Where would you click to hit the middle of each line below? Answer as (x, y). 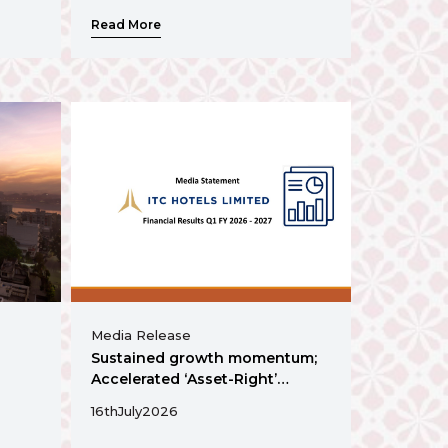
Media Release (141, 335)
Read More (126, 24)
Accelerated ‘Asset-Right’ (184, 379)
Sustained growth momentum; (204, 358)
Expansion (130, 400)
